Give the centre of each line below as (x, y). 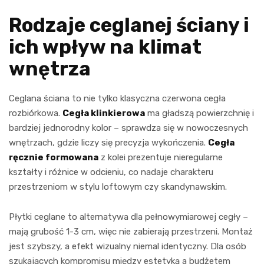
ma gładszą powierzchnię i (199, 113)
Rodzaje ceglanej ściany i (129, 25)
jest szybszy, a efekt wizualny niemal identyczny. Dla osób (128, 246)
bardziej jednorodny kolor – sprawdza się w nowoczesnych (128, 128)
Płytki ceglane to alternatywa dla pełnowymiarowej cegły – (128, 217)
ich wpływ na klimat (105, 47)
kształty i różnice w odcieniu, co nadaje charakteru (111, 172)
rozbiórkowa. (36, 113)
